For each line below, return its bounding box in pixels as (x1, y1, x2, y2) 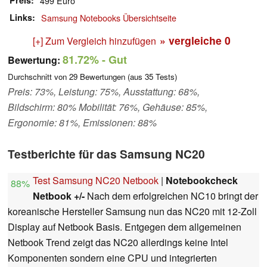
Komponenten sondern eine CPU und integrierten (8, 251, 217, 265)
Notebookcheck (166, 173, 238, 188)
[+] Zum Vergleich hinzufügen (33, 34, 156, 48)
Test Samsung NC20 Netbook (33, 173, 159, 188)
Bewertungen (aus (77, 71, 145, 83)
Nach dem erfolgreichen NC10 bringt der (85, 189, 258, 203)
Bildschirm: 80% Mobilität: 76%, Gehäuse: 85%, (8, 100, 207, 114)
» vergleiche (160, 33, 225, 48)
